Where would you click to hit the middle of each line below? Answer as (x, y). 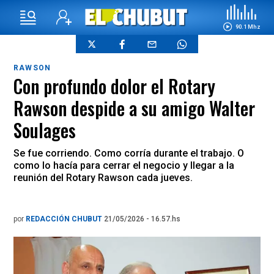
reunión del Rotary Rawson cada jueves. (104, 178)
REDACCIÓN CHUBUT (65, 219)
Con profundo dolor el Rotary (114, 86)
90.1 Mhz (248, 26)
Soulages (45, 130)
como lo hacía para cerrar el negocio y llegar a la (124, 165)
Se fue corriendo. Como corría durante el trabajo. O (129, 153)
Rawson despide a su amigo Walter (134, 108)
